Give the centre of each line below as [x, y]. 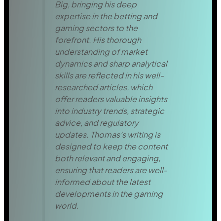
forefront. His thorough [98, 40]
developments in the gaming [109, 194]
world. [67, 206]
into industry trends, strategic [109, 111]
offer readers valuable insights [111, 99]
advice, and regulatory [96, 123]
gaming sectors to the [96, 28]
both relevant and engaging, [107, 158]
